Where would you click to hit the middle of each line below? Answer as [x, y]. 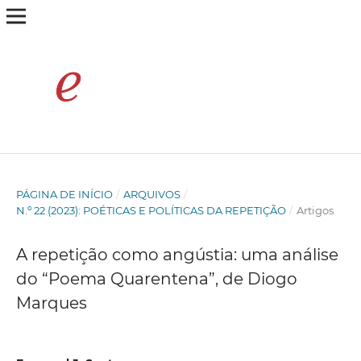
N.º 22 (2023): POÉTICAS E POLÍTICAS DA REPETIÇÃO [151, 210]
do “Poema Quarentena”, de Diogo [156, 278]
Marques [51, 303]
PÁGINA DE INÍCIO [64, 194]
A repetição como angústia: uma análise [177, 254]
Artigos [315, 210]
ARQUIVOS [151, 194]
